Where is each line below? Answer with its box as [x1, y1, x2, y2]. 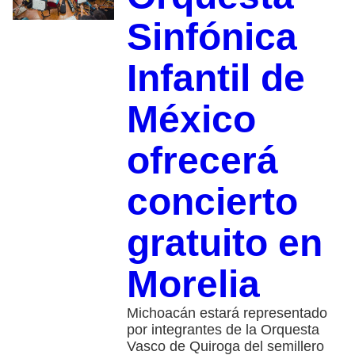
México [126, 97, 256, 140]
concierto [126, 180, 298, 223]
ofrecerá [126, 139, 278, 181]
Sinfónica [126, 15, 297, 58]
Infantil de [126, 56, 305, 99]
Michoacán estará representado [126, 304, 327, 321]
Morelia [126, 262, 260, 305]
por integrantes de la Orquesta [126, 321, 319, 338]
